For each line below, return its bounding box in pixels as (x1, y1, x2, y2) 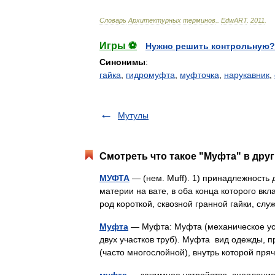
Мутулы (118, 110, 149, 120)
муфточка (180, 70, 219, 80)
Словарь (99, 17, 126, 24)
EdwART (221, 17, 247, 24)
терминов (183, 17, 215, 24)
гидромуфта (126, 70, 175, 80)
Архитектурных (128, 17, 181, 24)
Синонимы (99, 57, 145, 67)
